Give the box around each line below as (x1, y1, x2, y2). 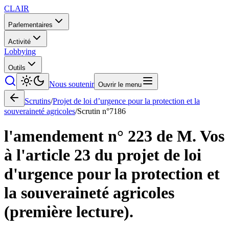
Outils (8, 64, 26, 72)
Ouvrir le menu (98, 81, 142, 88)
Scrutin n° (77, 107, 109, 116)
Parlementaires (8, 21, 53, 29)
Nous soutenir (49, 80, 94, 88)
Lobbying (4, 47, 36, 56)
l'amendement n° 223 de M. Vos (4, 127, 224, 146)
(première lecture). (4, 202, 133, 221)
